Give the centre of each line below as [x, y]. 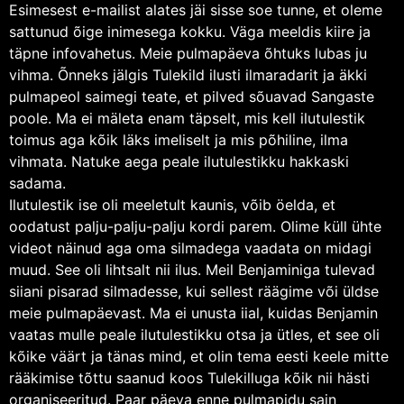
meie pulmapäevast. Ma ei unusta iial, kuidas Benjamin [193, 312]
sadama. [37, 183]
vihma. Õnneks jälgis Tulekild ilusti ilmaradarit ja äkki [188, 74]
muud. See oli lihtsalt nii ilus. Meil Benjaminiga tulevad [192, 269]
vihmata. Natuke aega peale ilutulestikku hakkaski [179, 161]
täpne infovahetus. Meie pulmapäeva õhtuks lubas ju [188, 53]
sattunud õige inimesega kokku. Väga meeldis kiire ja [190, 31]
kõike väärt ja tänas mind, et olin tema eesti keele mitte [199, 356]
